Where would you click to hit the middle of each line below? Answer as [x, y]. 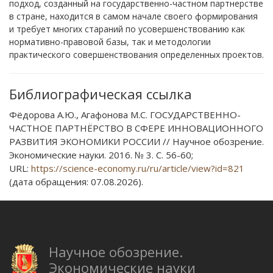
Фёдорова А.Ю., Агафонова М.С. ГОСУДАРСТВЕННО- [125, 114]
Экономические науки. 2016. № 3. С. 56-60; [101, 154]
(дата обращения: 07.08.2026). [76, 181]
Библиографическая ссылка [101, 94]
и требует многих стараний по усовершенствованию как [127, 29]
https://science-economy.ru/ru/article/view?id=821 [138, 168]
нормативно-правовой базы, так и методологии [110, 41]
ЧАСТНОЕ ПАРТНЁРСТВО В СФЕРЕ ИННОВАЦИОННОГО [136, 128]
